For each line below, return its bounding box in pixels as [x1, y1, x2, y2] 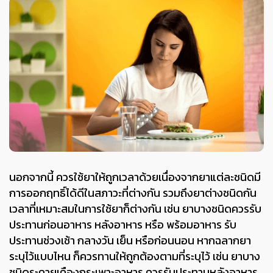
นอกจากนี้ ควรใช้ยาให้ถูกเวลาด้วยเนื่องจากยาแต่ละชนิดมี [9, 168, 261, 185]
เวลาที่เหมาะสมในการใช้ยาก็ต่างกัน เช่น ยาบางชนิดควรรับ [9, 200, 261, 217]
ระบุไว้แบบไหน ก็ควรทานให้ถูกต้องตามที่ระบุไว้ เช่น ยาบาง [9, 247, 260, 264]
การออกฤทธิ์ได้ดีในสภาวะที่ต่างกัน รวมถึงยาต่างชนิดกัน [9, 184, 257, 201]
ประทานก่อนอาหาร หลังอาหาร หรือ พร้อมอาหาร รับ [9, 216, 236, 233]
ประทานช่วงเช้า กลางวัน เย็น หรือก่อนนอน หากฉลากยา [9, 232, 251, 249]
